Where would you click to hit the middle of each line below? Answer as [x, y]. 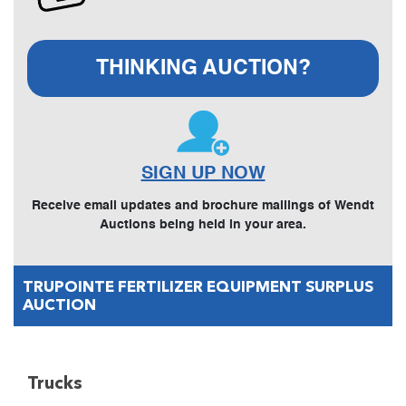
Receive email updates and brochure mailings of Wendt [203, 206]
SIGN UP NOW [203, 174]
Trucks [55, 385]
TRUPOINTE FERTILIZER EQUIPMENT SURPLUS [198, 288]
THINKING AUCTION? [203, 69]
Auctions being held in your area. [203, 225]
